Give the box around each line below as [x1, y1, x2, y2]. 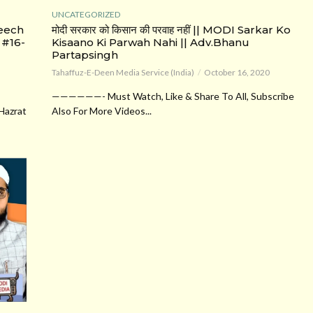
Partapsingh [52, 48, 118, 61]
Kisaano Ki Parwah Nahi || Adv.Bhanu [52, 35, 249, 49]
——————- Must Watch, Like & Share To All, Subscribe [52, 89, 294, 102]
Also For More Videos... [52, 104, 152, 117]
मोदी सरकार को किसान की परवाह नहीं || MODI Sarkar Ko [52, 22, 291, 36]
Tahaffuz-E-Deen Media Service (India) [52, 66, 194, 78]
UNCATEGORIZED [52, 8, 120, 20]
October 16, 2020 [204, 66, 270, 78]
